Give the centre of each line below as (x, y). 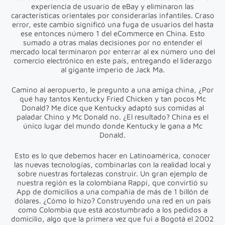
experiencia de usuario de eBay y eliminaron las (113, 6)
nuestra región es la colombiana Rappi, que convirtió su (113, 182)
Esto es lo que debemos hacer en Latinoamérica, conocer (113, 155)
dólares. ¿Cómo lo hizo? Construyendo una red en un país (113, 200)
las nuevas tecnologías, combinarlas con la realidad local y (113, 164)
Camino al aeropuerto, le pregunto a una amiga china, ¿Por (113, 90)
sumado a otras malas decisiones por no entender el (113, 42)
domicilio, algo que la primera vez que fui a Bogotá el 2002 (113, 218)
